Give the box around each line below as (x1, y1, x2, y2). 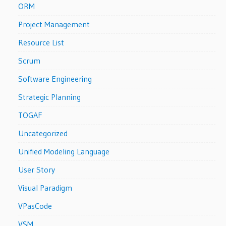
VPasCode (18, 200, 52, 211)
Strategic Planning (18, 91, 81, 102)
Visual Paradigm (18, 182, 73, 193)
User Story (18, 164, 55, 175)
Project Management (18, 19, 90, 29)
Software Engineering (18, 73, 92, 84)
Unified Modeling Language (18, 146, 110, 156)
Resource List (18, 37, 65, 47)
